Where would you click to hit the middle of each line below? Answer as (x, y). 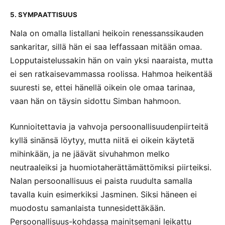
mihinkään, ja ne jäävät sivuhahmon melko (90, 154)
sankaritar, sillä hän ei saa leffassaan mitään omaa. (106, 47)
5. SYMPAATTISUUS (44, 15)
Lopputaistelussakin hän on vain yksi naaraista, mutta (111, 61)
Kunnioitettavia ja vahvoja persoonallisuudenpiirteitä (109, 127)
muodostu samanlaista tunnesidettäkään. (88, 208)
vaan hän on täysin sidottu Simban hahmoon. (95, 101)
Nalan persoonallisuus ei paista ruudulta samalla (101, 181)
